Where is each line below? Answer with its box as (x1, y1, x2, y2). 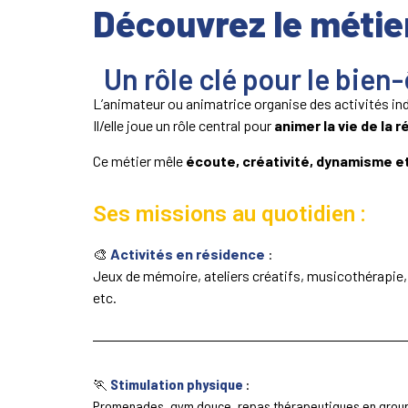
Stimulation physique (110, 374, 246, 393)
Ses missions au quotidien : (93, 200, 366, 227)
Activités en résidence (110, 244, 265, 262)
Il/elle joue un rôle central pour (93, 117, 274, 135)
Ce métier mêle (93, 151, 186, 169)
